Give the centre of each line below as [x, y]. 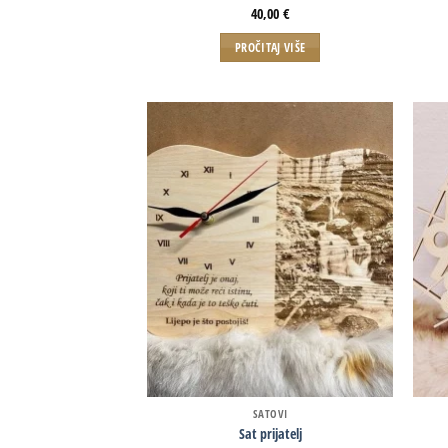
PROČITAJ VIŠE [270, 47]
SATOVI [270, 414]
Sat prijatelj [270, 433]
